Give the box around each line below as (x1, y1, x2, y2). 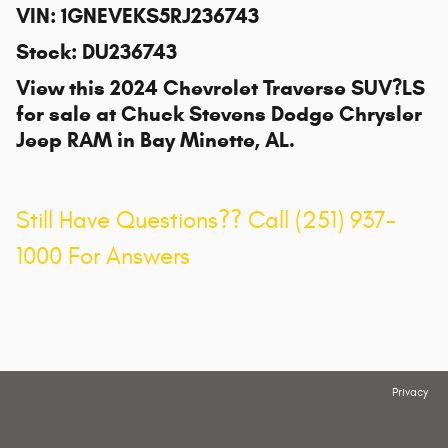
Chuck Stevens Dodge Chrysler (121, 101, 422, 128)
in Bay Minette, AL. (112, 127, 295, 154)
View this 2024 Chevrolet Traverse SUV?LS (16, 75, 425, 102)
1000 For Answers (16, 243, 190, 272)
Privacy (392, 386, 428, 400)
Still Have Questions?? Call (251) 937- (16, 207, 396, 236)
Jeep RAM (16, 127, 112, 154)
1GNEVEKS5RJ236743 (61, 3, 259, 30)
